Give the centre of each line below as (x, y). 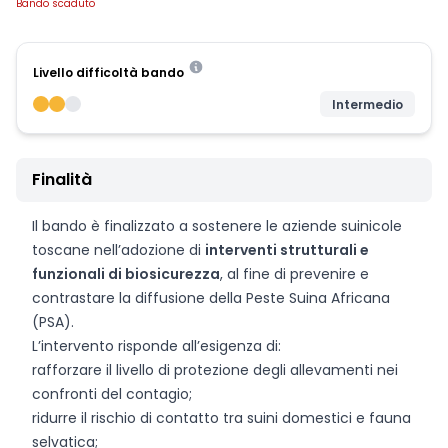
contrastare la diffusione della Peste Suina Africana (211, 298)
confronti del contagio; (112, 394)
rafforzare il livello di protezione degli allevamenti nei (215, 370)
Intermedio (367, 104)
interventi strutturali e (287, 250)
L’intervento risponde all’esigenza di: (156, 346)
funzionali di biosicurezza (126, 274)
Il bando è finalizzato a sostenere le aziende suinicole (217, 226)
